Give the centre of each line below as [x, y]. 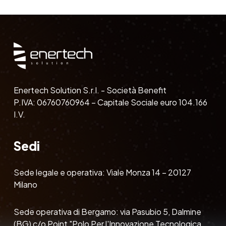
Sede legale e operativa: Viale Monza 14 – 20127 [102, 172]
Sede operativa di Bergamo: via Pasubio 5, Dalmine [107, 211]
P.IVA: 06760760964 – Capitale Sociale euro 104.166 [110, 102]
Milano [25, 184]
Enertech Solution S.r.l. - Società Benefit [90, 90]
